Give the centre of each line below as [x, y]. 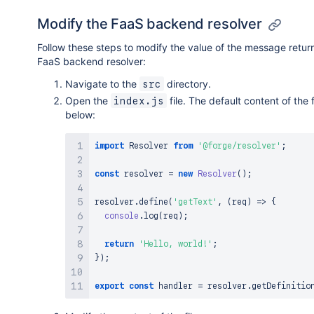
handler [176, 286]
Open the [88, 100]
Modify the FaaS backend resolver [150, 23]
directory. [187, 83]
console [122, 216]
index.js [139, 101]
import [109, 145]
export [109, 286]
